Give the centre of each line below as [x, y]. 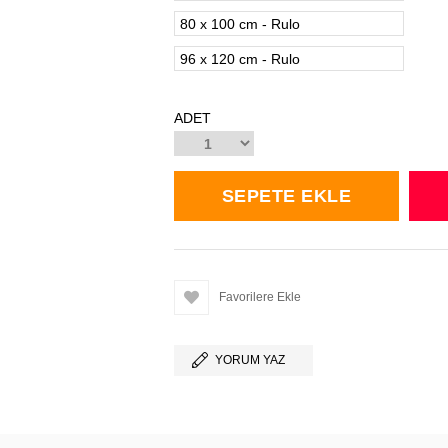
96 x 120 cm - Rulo [240, 59]
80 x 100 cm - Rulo [240, 24]
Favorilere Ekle [260, 297]
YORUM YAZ [250, 360]
